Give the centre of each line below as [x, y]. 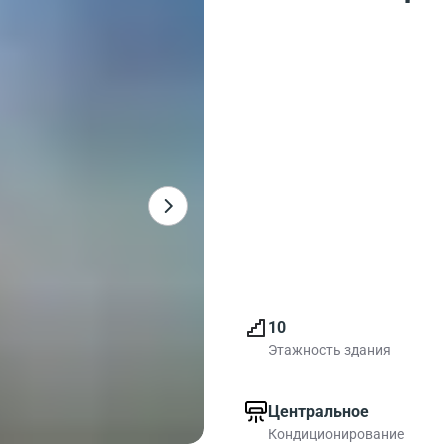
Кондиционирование [336, 434]
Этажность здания [329, 350]
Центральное [318, 411]
